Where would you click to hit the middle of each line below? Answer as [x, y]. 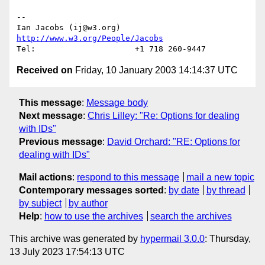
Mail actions [46, 177]
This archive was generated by [75, 238]
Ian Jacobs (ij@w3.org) [128, 28]
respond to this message [128, 177]
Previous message [61, 141]
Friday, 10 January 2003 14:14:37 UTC [155, 70]
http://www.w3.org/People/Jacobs [90, 38]
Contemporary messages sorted [91, 190]
